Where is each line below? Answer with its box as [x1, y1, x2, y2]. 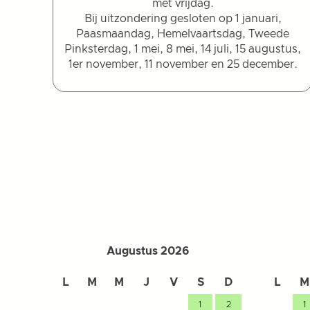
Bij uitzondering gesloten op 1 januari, [84, 12, 282, 24]
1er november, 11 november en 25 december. [68, 58, 298, 70]
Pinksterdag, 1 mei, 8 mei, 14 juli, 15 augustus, [64, 43, 301, 55]
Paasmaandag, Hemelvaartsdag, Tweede [76, 28, 289, 39]
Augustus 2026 [107, 245, 189, 257]
